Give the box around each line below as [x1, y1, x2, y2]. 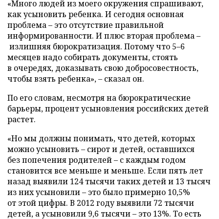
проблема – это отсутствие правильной [7, 20, 164, 30]
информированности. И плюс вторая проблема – [7, 30, 200, 41]
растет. [7, 114, 36, 125]
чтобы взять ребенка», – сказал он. [7, 73, 144, 84]
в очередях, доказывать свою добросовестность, [7, 63, 198, 73]
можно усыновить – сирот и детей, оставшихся [7, 144, 195, 154]
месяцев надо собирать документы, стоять [7, 52, 178, 63]
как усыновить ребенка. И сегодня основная [7, 9, 184, 20]
